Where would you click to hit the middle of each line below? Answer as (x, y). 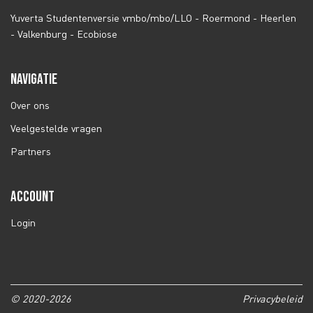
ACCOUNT (32, 197)
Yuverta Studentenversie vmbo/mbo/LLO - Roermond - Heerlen (153, 18)
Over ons (30, 105)
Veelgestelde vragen (56, 128)
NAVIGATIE (34, 79)
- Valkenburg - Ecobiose (64, 34)
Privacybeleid (272, 299)
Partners (31, 151)
